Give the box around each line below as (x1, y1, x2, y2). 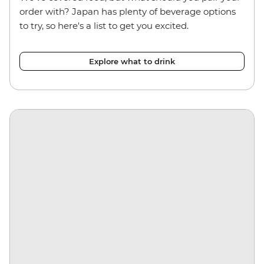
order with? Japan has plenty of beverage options (19, 5, 236, 17)
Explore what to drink (89, 56, 175, 66)
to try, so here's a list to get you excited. (19, 19, 189, 31)
